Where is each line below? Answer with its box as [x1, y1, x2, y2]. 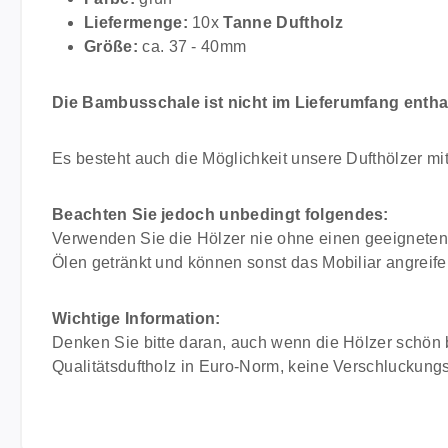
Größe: [84, 38, 138, 55]
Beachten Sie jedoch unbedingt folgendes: [52, 206, 389, 223]
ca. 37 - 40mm [137, 38, 247, 55]
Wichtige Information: [52, 310, 221, 327]
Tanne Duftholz [223, 14, 343, 31]
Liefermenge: [84, 14, 188, 31]
